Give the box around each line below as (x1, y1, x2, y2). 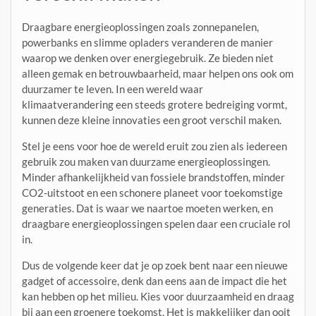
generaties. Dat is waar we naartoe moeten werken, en (22, 202, 273, 215)
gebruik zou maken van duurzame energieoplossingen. (22, 155, 270, 169)
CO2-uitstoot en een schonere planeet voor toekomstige (22, 186, 283, 200)
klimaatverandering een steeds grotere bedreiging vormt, (22, 98, 287, 111)
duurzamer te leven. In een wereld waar (22, 83, 203, 96)
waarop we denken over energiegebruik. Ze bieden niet (22, 51, 274, 65)
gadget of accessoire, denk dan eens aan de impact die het (22, 274, 287, 288)
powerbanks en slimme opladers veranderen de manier (22, 36, 273, 49)
